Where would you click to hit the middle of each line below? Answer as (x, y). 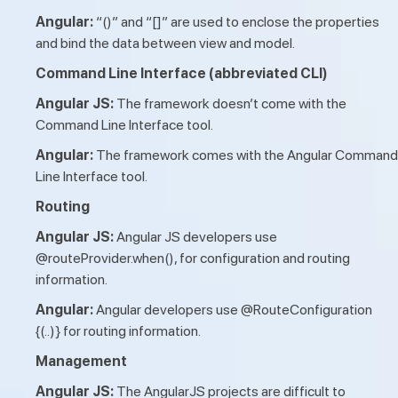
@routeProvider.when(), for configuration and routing (193, 258)
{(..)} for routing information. (118, 330)
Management (81, 361)
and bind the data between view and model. (165, 43)
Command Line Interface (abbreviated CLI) (182, 73)
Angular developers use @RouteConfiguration (234, 309)
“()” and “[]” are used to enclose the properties (238, 21)
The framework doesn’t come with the (231, 103)
